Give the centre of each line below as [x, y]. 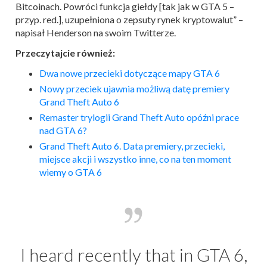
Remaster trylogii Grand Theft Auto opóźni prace [139, 117]
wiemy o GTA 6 [71, 172]
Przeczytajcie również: [65, 53]
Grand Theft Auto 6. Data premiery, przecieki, [132, 146]
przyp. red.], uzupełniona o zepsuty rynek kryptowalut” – [129, 19]
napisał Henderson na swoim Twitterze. [96, 32]
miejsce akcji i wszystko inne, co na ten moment [135, 159]
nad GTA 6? [63, 130]
